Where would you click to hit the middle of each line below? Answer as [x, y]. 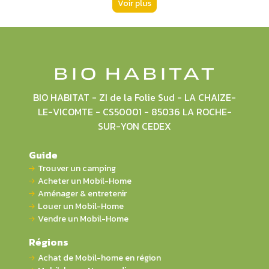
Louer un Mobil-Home [81, 206]
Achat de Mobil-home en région [99, 257]
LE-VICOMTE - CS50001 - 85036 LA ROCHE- [134, 111]
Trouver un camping [77, 168]
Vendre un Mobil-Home [83, 218]
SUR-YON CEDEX [134, 126]
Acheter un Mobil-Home [85, 180]
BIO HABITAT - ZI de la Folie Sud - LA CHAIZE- [134, 97]
